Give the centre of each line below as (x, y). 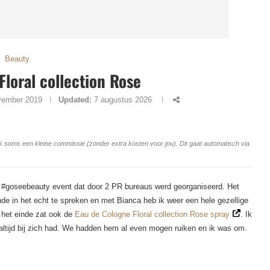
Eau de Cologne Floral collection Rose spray (152, 214)
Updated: (75, 100)
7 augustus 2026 (123, 100)
